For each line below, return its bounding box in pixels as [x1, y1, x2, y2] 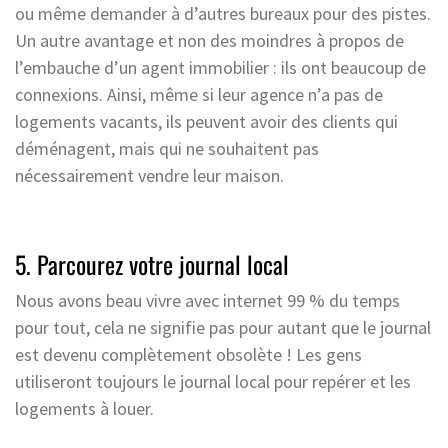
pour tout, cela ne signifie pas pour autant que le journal [15, 315, 431, 339]
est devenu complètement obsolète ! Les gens [15, 342, 362, 366]
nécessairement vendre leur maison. [15, 163, 284, 187]
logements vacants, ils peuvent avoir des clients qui [15, 109, 398, 133]
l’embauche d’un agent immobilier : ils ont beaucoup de [15, 55, 426, 79]
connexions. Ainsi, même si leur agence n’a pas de [15, 82, 383, 106]
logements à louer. [15, 396, 158, 420]
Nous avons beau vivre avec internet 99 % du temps [15, 288, 400, 312]
